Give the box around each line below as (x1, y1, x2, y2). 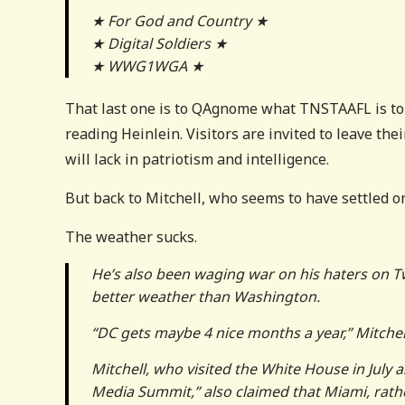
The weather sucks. (65, 227, 197, 247)
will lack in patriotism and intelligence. (65, 149, 329, 169)
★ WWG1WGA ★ (91, 56, 203, 76)
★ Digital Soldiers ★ (91, 33, 227, 53)
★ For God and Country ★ (91, 11, 268, 31)
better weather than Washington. (91, 287, 320, 306)
